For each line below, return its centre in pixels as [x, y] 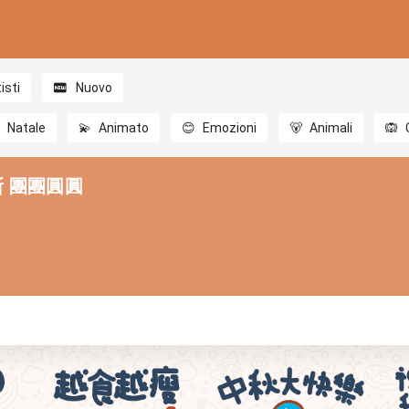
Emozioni [230, 128]
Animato [124, 128]
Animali [331, 128]
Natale [27, 128]
